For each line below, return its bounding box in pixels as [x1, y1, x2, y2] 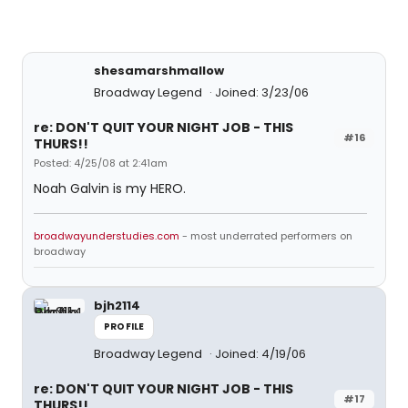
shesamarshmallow [94, 62, 224, 79]
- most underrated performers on [182, 229, 352, 243]
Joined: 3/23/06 [215, 84, 309, 101]
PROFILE [104, 320, 145, 333]
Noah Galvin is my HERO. [34, 179, 186, 198]
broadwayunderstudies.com [34, 229, 182, 243]
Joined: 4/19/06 [215, 345, 306, 362]
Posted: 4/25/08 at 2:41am [34, 156, 168, 170]
